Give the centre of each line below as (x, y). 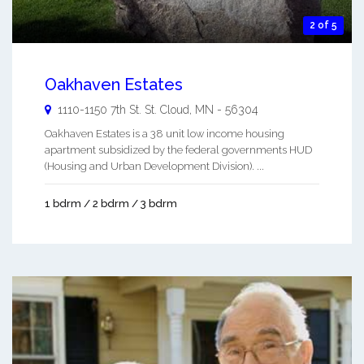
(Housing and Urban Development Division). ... (154, 167)
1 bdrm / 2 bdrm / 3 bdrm (111, 204)
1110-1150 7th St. (101, 110)
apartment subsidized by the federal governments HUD (178, 150)
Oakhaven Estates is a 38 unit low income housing (165, 134)
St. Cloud (167, 110)
